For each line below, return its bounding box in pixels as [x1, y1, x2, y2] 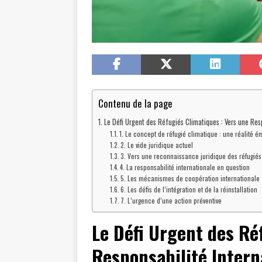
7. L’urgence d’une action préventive [120, 195, 222, 206]
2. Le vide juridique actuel [120, 140, 194, 150]
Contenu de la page [98, 95, 173, 111]
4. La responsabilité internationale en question [120, 162, 250, 173]
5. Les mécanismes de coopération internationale [120, 173, 260, 184]
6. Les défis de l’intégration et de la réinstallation [120, 184, 258, 195]
